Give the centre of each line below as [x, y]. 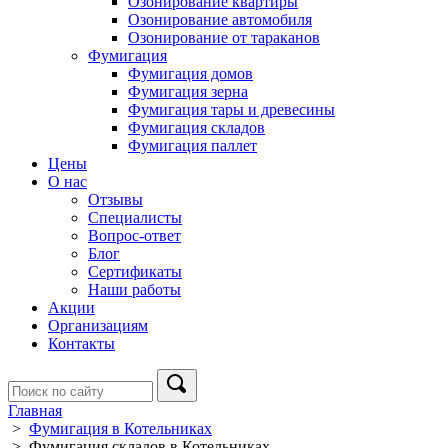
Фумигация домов [190, 74]
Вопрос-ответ [134, 236]
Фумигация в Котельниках [120, 429]
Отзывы [115, 200]
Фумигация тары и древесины [231, 110]
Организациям [98, 326]
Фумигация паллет [192, 146]
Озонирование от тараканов [224, 38]
